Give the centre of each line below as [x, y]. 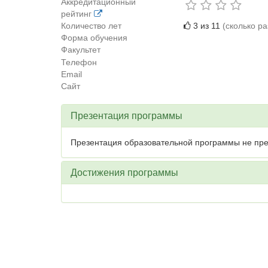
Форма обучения [94, 38]
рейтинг [77, 14]
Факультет [81, 50]
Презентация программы [127, 116]
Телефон [79, 62]
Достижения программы [124, 173]
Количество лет [91, 26]
